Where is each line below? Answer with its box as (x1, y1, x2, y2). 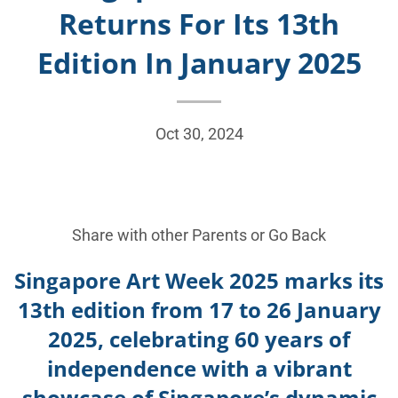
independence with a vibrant (46, 353, 352, 383)
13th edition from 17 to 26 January (17, 294, 381, 324)
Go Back (268, 225, 326, 244)
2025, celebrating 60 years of (48, 323, 350, 354)
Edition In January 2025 (36, 43, 362, 82)
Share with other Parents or (72, 225, 268, 244)
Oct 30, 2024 (155, 123, 243, 143)
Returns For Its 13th (59, 4, 339, 43)
